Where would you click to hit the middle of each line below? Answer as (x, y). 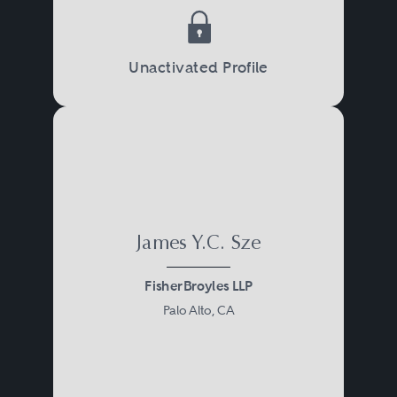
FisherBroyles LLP (198, 286)
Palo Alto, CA (198, 310)
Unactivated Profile (198, 67)
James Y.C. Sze (198, 244)
